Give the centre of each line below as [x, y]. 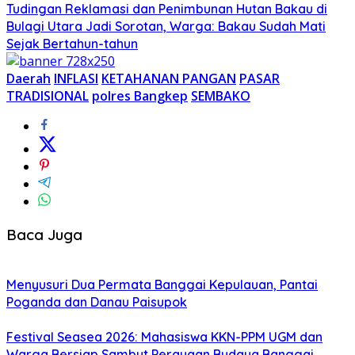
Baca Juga [44, 234]
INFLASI [76, 78]
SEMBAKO [221, 95]
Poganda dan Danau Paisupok [97, 302]
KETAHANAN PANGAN [169, 78]
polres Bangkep [140, 95]
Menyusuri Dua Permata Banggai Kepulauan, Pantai [162, 285]
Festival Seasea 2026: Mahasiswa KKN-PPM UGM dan [164, 337]
